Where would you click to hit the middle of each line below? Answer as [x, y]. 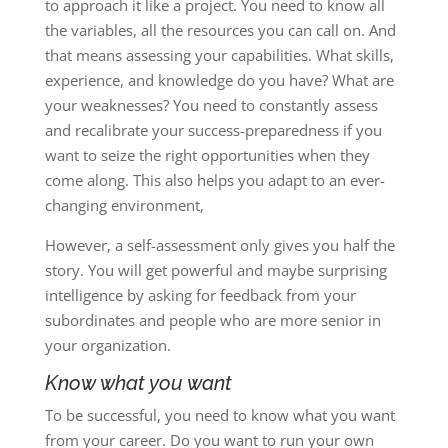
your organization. [107, 345]
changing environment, [124, 205]
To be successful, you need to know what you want [219, 415]
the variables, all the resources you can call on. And [220, 30]
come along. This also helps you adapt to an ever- [214, 180]
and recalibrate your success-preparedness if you [213, 130]
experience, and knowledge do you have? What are [219, 80]
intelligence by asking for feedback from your [200, 295]
